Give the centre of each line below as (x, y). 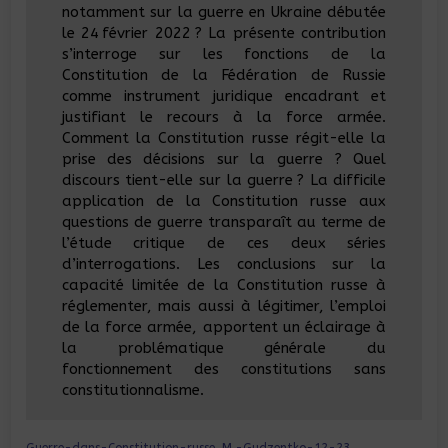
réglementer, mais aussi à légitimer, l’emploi (224, 306)
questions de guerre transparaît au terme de (224, 222)
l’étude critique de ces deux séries (224, 243)
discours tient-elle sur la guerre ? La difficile (224, 180)
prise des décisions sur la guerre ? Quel (224, 159)
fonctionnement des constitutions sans (224, 369)
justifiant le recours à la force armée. (224, 117)
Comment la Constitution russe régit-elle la (224, 138)
